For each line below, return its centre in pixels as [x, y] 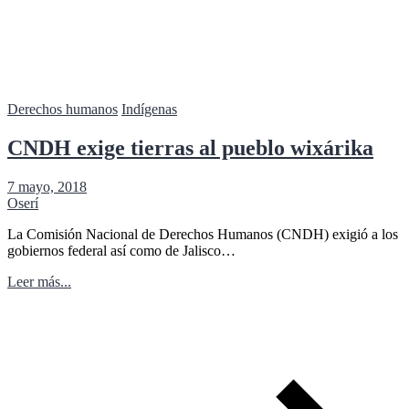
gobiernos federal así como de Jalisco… [121, 250]
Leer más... [39, 281]
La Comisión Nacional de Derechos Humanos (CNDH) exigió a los [203, 234]
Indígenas [149, 109]
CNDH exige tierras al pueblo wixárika [190, 147]
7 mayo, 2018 [47, 186]
